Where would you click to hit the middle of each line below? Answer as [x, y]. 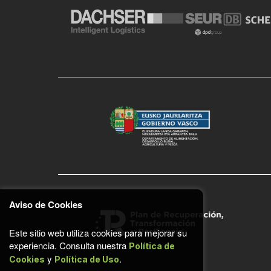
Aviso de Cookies [46, 204]
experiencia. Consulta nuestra [69, 245]
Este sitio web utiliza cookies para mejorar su [98, 233]
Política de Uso [87, 259]
